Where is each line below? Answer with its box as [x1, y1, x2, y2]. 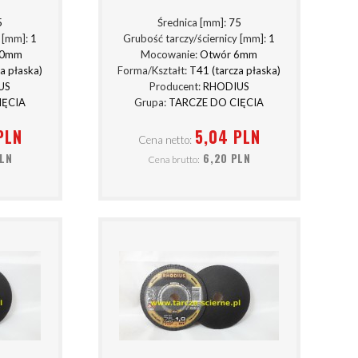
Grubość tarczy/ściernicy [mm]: [123, 32, 269, 46]
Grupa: [134, 96, 169, 109]
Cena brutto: [147, 153, 200, 165]
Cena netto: [137, 133, 192, 146]
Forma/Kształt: [117, 64, 190, 78]
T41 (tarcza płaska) [189, 64, 281, 78]
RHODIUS [202, 80, 249, 93]
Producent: [149, 80, 203, 93]
